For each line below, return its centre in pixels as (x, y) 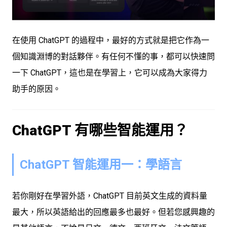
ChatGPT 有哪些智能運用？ (100, 130)
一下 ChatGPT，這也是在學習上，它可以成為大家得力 (110, 72)
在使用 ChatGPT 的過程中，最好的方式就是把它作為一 (111, 40)
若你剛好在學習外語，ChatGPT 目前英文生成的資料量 (110, 196)
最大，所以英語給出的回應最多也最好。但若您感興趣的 (113, 212)
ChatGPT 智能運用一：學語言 (101, 164)
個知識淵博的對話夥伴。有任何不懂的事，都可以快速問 (113, 56)
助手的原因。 (36, 89)
